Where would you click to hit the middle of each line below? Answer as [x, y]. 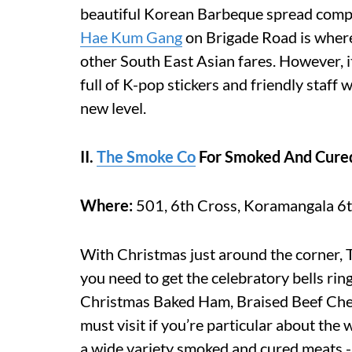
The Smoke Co [146, 156]
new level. [113, 107]
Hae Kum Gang [131, 37]
